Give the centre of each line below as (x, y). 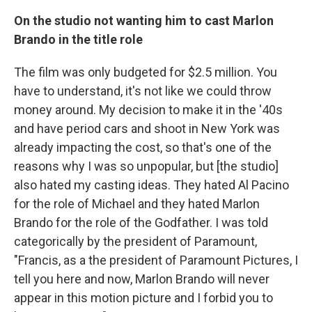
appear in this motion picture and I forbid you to (143, 297)
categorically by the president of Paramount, (135, 241)
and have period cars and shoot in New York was (147, 128)
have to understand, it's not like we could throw (143, 91)
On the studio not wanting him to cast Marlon (144, 20)
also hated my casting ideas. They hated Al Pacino (151, 185)
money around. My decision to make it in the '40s (148, 109)
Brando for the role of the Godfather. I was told (141, 222)
